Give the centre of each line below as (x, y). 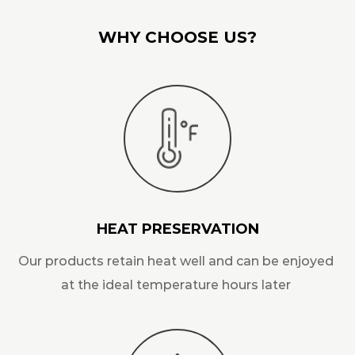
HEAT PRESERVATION (177, 229)
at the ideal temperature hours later (176, 284)
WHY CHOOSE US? (177, 37)
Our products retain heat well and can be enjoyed (176, 261)
